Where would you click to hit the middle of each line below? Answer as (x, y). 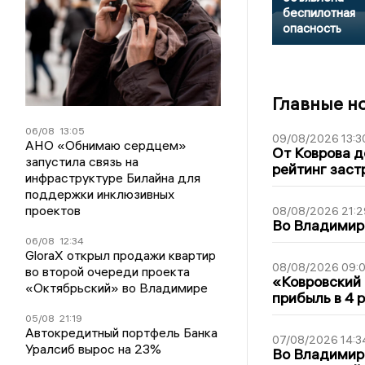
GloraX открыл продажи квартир (121, 255)
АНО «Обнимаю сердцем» (106, 145)
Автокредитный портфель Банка (122, 332)
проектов (53, 210)
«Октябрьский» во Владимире (117, 287)
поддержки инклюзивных (100, 193)
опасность (312, 29)
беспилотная (319, 13)
